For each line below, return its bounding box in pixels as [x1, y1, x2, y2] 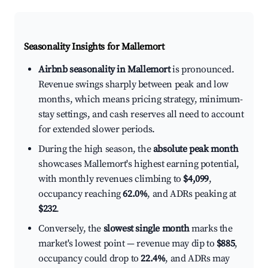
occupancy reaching [38, 188, 123, 200]
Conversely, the [38, 223, 103, 235]
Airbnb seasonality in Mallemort [38, 63, 170, 76]
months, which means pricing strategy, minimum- [38, 93, 243, 106]
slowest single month [103, 223, 190, 235]
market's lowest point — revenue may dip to [38, 237, 217, 250]
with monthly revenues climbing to [38, 173, 184, 185]
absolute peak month [153, 143, 239, 156]
